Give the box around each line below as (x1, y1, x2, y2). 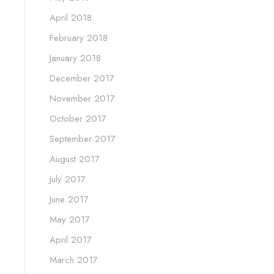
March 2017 (50, 253, 98, 267)
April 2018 (50, 10, 92, 24)
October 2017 (50, 111, 106, 125)
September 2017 (50, 131, 116, 146)
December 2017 (50, 71, 114, 85)
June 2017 (50, 192, 89, 206)
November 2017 (50, 91, 115, 105)
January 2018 (50, 51, 101, 65)
